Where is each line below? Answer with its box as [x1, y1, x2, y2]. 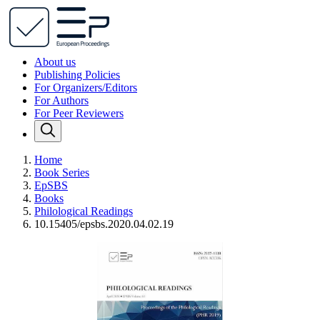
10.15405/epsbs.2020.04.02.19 [34, 218, 174, 230]
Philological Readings [34, 205, 133, 217]
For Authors [34, 94, 89, 106]
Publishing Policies [34, 69, 120, 81]
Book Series [34, 166, 89, 179]
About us [34, 56, 76, 68]
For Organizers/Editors [34, 81, 137, 94]
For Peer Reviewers [34, 107, 124, 119]
